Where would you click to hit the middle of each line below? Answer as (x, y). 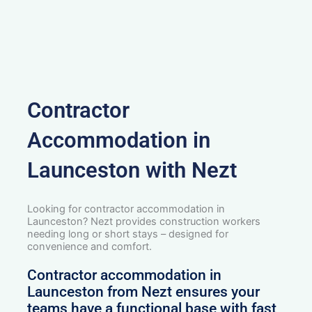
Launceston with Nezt (132, 171)
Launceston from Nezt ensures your (144, 292)
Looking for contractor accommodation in (126, 209)
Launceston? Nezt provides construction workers (144, 222)
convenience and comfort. (90, 247)
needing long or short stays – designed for (128, 234)
